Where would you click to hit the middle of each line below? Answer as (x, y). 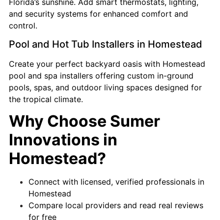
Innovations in (63, 140)
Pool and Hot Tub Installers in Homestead (106, 44)
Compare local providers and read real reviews (116, 206)
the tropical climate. (46, 99)
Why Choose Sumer (84, 121)
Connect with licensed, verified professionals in (116, 182)
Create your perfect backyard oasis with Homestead (107, 64)
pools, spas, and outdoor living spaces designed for (105, 87)
